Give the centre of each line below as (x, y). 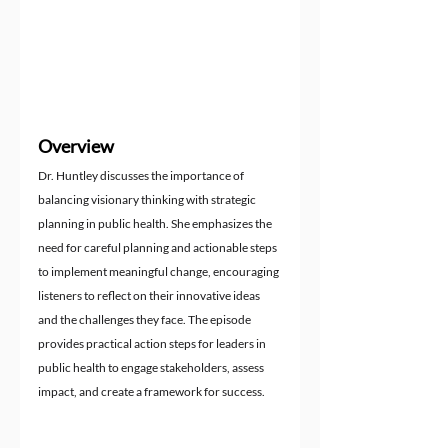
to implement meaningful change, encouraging (159, 271)
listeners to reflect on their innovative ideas (150, 295)
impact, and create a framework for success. (151, 391)
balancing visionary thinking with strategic (148, 199)
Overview (76, 145)
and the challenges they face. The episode (145, 319)
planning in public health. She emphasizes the (156, 223)
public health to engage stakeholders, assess (152, 367)
